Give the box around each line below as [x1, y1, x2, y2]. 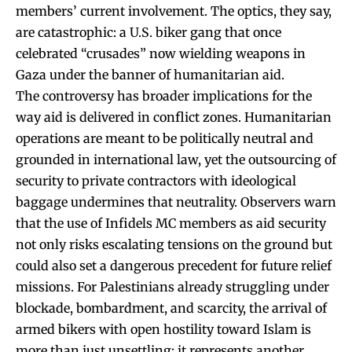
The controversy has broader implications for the [16, 87, 312, 104]
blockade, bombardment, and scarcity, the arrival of [16, 299, 327, 316]
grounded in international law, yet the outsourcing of [16, 151, 336, 167]
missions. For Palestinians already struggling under [16, 278, 329, 295]
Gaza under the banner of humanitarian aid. [16, 66, 284, 82]
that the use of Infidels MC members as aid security [16, 214, 326, 231]
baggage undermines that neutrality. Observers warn [16, 193, 336, 210]
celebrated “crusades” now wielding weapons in [16, 45, 306, 61]
